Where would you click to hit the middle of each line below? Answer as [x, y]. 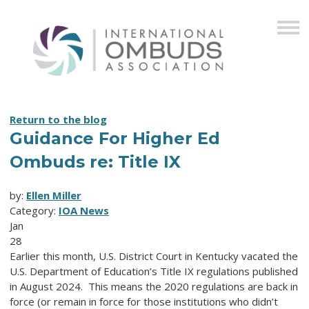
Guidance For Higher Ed [115, 139]
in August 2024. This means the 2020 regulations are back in [154, 287]
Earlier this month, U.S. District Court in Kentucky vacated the [154, 256]
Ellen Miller [54, 196]
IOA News [84, 211]
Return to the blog [58, 120]
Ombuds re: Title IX [95, 162]
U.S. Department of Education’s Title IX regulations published [154, 271]
